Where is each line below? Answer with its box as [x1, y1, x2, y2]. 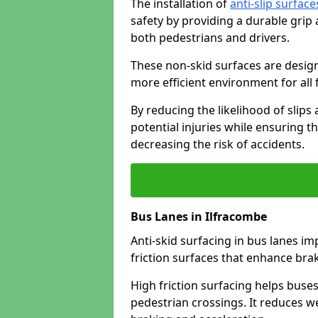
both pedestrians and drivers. [131, 30, 290, 45]
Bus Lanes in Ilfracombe [131, 209, 267, 224]
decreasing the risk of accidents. [131, 136, 305, 152]
